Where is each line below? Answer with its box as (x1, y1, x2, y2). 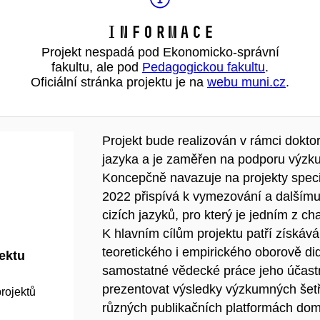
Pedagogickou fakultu (142, 60, 265, 74)
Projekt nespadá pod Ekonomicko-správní (41, 45, 279, 59)
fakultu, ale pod (51, 60, 142, 74)
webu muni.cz (207, 75, 286, 89)
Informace (105, 21, 215, 42)
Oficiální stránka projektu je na (31, 75, 207, 89)
